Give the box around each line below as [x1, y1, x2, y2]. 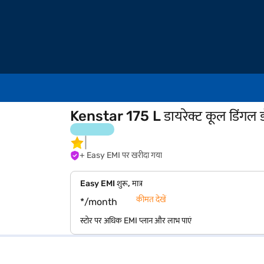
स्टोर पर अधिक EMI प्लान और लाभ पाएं [80, 216, 192, 226]
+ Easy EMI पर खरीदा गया [87, 150, 163, 160]
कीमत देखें [136, 194, 167, 204]
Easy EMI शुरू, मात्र [80, 179, 143, 189]
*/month [80, 196, 118, 207]
